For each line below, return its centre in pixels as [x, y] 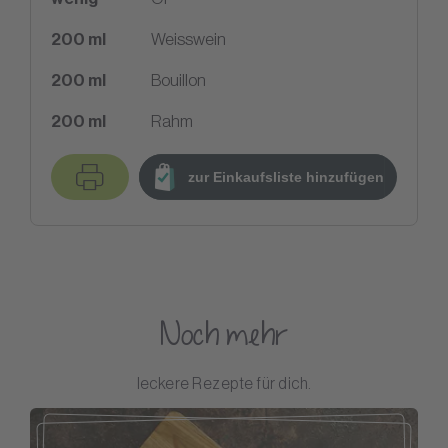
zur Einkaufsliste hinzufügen [285, 177]
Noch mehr [224, 337]
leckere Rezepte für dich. [224, 383]
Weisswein [188, 38]
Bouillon [178, 79]
